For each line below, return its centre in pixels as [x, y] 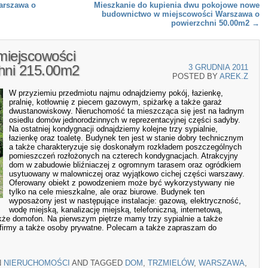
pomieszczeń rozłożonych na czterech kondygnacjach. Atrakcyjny [124, 156]
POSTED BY [196, 76]
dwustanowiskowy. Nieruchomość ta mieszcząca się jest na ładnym [127, 111]
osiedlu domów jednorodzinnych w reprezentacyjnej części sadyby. [125, 120]
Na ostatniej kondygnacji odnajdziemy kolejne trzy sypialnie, [113, 129]
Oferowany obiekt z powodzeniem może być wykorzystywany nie [122, 183]
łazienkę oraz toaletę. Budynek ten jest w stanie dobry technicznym [126, 138]
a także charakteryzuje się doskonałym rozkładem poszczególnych [125, 147]
